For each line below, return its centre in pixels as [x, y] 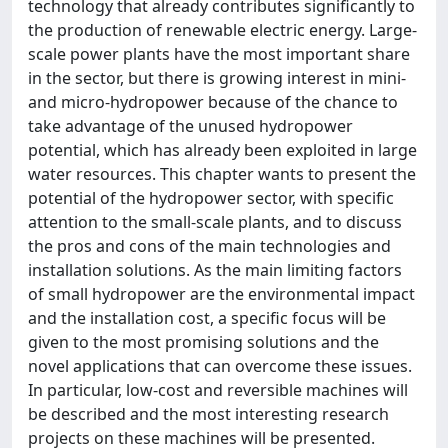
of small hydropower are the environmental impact [221, 294]
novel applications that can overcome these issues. [220, 366]
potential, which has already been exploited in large [222, 150]
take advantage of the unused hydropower [190, 126]
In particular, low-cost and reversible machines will [218, 390]
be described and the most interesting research [208, 414]
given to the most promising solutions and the [203, 342]
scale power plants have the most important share [219, 54]
